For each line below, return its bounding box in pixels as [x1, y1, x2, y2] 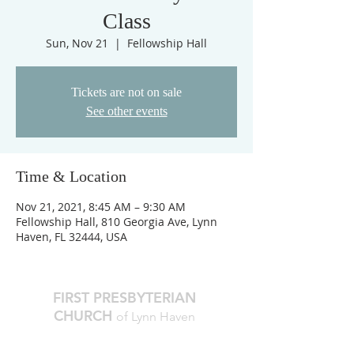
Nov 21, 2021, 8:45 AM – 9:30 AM [16, 199, 186, 214]
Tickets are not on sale [71, 85, 182, 99]
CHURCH [53, 307, 116, 325]
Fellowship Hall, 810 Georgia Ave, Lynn [16, 214, 217, 229]
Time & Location [16, 168, 126, 185]
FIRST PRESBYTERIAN [52, 288, 196, 307]
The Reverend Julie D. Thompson [36, 334, 210, 349]
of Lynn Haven [115, 309, 195, 324]
